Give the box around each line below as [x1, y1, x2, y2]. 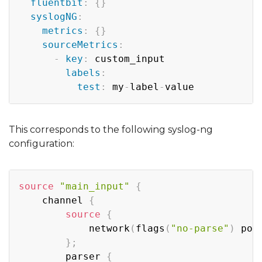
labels [65, 67, 101, 78]
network [19, 222, 130, 234]
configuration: [9, 137, 74, 149]
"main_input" [60, 180, 130, 192]
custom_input [89, 53, 165, 64]
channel [19, 194, 89, 206]
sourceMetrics [42, 39, 118, 50]
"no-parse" [171, 222, 229, 234]
